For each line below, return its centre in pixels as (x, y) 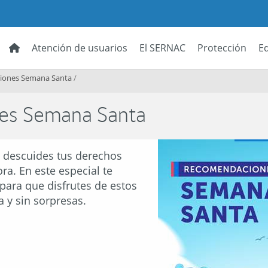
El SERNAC (162, 48)
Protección (222, 48)
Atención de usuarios (80, 48)
